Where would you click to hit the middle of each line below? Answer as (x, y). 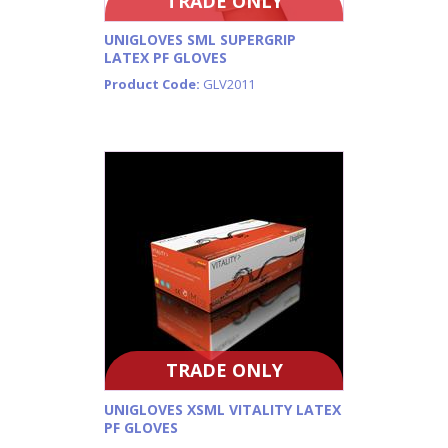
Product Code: (153, 84)
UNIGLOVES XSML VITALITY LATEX (222, 409)
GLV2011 (229, 84)
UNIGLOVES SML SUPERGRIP (200, 39)
